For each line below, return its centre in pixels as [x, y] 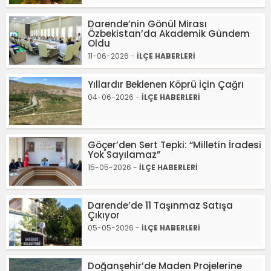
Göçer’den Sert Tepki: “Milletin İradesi [175, 145]
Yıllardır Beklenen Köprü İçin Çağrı [166, 84]
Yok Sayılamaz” [124, 155]
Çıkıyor [104, 215]
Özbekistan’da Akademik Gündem [169, 34]
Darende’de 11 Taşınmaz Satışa [160, 205]
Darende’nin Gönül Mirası [147, 24]
